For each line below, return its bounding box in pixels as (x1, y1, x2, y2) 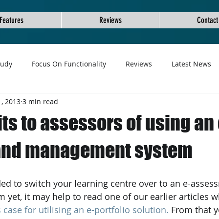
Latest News (172, 59, 211, 68)
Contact (197, 15, 218, 25)
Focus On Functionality (32, 59, 106, 68)
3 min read (22, 96, 58, 106)
